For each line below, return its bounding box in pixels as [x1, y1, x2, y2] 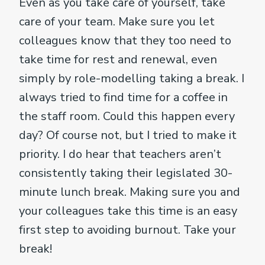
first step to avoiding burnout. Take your [19, 221, 236, 238]
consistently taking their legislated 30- [19, 164, 232, 181]
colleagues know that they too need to [19, 32, 231, 49]
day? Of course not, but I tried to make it [19, 127, 237, 143]
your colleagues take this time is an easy [19, 202, 237, 219]
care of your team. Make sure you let [19, 13, 215, 30]
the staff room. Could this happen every [19, 108, 235, 124]
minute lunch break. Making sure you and [19, 183, 240, 200]
